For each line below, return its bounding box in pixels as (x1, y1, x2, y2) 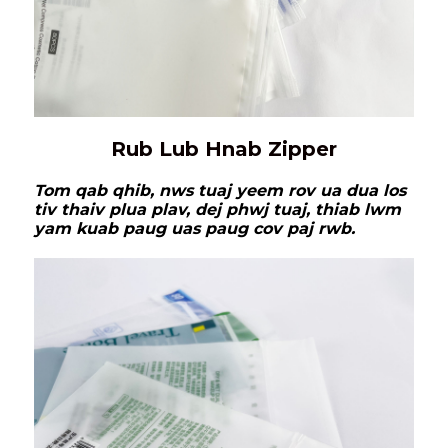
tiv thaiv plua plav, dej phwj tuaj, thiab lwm (34, 200, 401, 220)
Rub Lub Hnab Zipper (111, 137, 337, 162)
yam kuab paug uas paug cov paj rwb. (34, 219, 355, 239)
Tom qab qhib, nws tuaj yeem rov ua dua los (34, 181, 406, 201)
